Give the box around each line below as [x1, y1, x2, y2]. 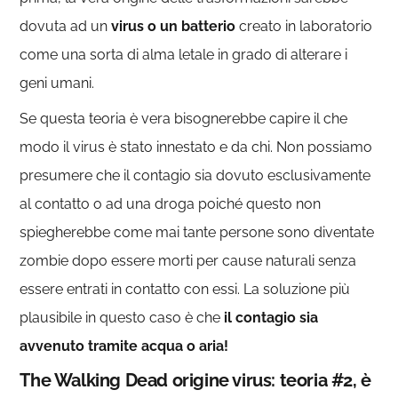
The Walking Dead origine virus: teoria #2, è [20, 370, 371, 391]
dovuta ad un [20, 18, 108, 35]
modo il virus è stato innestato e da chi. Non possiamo [20, 139, 373, 155]
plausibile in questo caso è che [20, 309, 225, 326]
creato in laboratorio [235, 18, 373, 35]
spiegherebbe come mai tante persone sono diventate [20, 224, 375, 241]
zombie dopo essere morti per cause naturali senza [20, 252, 357, 269]
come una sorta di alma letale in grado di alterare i [20, 46, 348, 63]
